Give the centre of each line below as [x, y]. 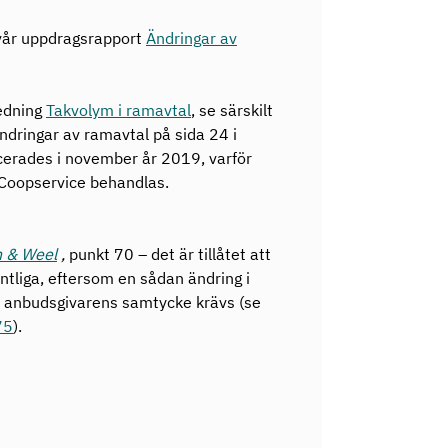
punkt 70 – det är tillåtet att [168, 254]
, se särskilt [232, 110]
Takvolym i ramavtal [118, 110]
